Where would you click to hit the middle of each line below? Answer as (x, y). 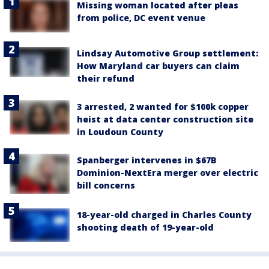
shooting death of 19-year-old (145, 227)
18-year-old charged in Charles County (164, 214)
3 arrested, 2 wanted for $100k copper (163, 107)
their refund (106, 79)
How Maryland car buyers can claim (158, 66)
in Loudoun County (120, 132)
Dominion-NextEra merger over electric (168, 173)
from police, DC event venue (141, 18)
